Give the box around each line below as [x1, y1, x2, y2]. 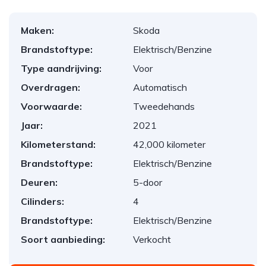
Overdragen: [21, 81, 80, 93]
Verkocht [133, 233, 171, 245]
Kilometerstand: [21, 138, 96, 150]
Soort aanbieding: [21, 233, 105, 245]
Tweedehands [133, 100, 195, 112]
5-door [133, 176, 162, 188]
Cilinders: [21, 195, 64, 207]
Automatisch [133, 81, 187, 93]
